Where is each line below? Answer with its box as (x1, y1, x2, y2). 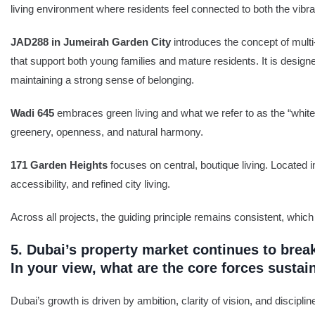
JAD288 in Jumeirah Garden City (11, 36, 171, 48)
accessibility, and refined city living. (11, 178, 170, 190)
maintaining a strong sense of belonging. (11, 74, 194, 86)
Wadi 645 (11, 107, 54, 119)
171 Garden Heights (11, 159, 108, 171)
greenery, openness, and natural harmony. (11, 126, 203, 138)
